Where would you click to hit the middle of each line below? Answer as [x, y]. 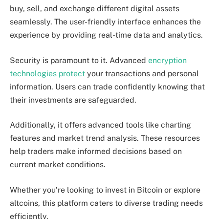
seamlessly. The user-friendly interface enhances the [105, 22]
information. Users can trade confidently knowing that [107, 87]
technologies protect [47, 73]
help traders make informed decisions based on [96, 152]
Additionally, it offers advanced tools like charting [100, 125]
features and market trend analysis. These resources [105, 138]
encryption [167, 60]
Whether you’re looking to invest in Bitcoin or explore [105, 190]
